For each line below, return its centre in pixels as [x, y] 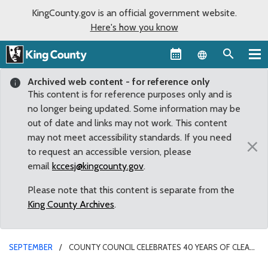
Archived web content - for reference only [119, 81]
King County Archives [71, 204]
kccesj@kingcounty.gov [98, 166]
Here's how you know [134, 27]
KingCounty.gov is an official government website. [134, 13]
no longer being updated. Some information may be [134, 108]
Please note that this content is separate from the [131, 190]
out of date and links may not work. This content [127, 123]
